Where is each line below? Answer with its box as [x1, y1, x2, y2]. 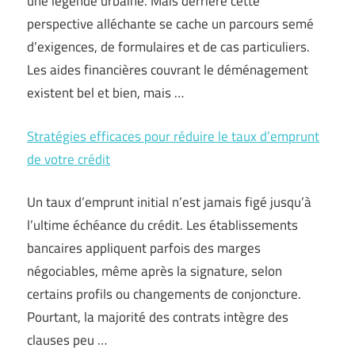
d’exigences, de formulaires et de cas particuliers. [27, 36, 310, 57]
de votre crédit [27, 148, 110, 170]
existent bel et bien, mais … [27, 82, 184, 103]
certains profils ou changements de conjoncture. [27, 284, 301, 304]
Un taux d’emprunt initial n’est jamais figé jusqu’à [27, 192, 311, 212]
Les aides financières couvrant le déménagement [27, 59, 308, 80]
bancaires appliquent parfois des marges [27, 238, 261, 258]
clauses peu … [27, 330, 107, 350]
